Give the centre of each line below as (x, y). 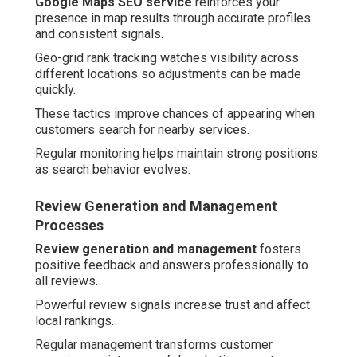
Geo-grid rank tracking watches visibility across (167, 58)
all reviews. (67, 281)
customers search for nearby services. (142, 130)
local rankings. (75, 321)
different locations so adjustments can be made (168, 74)
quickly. (55, 90)
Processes (69, 226)
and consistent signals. (99, 34)
